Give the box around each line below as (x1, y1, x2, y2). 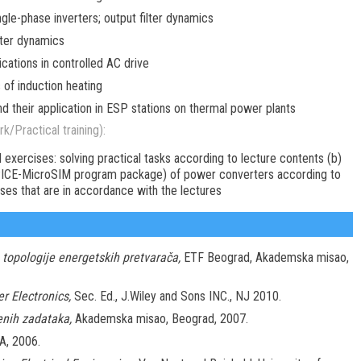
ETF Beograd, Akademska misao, (180, 250, 349, 266)
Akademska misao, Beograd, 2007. (71, 311, 248, 327)
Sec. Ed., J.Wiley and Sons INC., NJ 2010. (70, 288, 281, 305)
